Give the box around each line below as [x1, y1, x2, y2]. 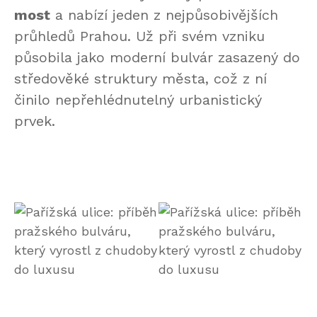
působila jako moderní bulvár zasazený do [14, 49, 300, 67]
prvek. [14, 113, 55, 130]
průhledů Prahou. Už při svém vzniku [14, 28, 265, 45]
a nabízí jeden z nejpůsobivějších [50, 6, 278, 24]
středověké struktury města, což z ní [14, 70, 267, 88]
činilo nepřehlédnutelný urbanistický [14, 91, 262, 109]
